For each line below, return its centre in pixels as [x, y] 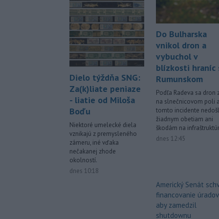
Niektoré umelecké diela [103, 125]
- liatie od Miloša [102, 100]
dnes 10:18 [84, 171]
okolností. [83, 160]
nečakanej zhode [93, 152]
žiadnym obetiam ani [185, 119]
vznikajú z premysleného [103, 134]
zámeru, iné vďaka [94, 143]
